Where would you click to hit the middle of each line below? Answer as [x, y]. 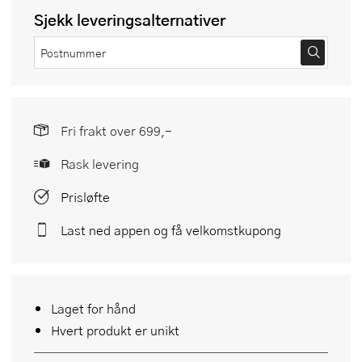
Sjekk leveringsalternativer [130, 20]
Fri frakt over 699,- [116, 131]
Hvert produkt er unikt [115, 330]
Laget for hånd [93, 309]
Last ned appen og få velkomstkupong [171, 230]
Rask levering [100, 164]
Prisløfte [85, 197]
